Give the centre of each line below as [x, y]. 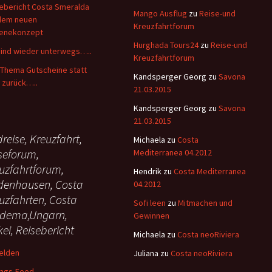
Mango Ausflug [160, 13]
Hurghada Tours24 [166, 45]
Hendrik [148, 171]
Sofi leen [150, 203]
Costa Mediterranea [210, 171]
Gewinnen [151, 216]
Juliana [146, 253]
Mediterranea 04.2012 [173, 152]
